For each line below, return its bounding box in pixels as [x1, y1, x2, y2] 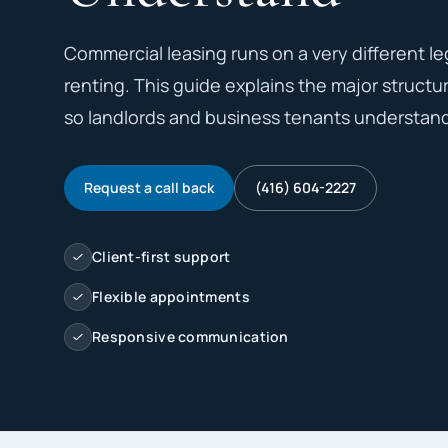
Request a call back [84, 178, 214, 197]
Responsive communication [92, 327, 289, 346]
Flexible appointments [92, 287, 250, 306]
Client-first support [92, 247, 231, 266]
